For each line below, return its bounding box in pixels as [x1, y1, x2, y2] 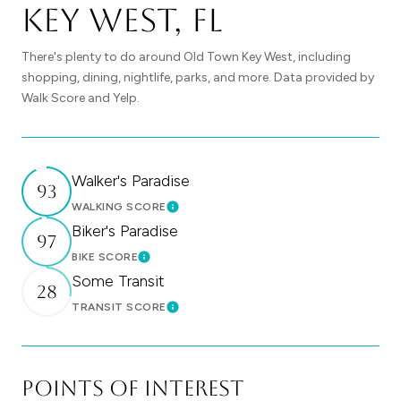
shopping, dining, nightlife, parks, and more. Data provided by [21, 70, 374, 86]
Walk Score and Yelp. [21, 90, 140, 107]
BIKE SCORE [72, 250, 138, 263]
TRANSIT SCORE [72, 300, 166, 313]
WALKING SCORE [72, 200, 166, 213]
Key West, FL [21, 2, 223, 39]
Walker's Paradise [72, 170, 190, 191]
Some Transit [72, 270, 165, 291]
